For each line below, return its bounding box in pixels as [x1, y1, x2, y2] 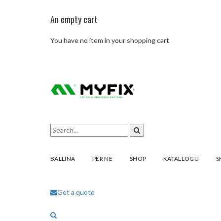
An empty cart [50, 13, 98, 26]
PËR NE [92, 155, 112, 162]
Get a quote [57, 188, 95, 196]
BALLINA [50, 155, 75, 162]
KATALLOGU [163, 155, 199, 162]
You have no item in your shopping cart [50, 36, 169, 44]
